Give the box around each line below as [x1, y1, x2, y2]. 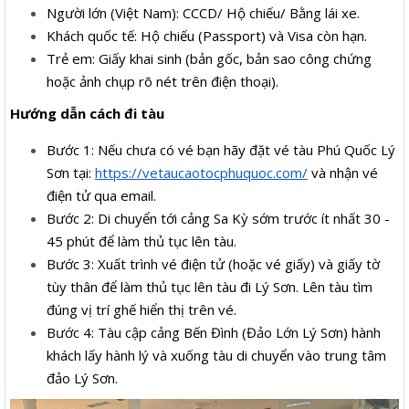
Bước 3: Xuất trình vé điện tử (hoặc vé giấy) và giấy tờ [47, 254, 380, 273]
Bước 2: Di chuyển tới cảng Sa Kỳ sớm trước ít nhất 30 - [47, 208, 390, 227]
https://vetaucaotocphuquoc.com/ [95, 163, 308, 182]
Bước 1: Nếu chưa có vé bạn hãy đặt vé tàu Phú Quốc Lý [47, 140, 395, 159]
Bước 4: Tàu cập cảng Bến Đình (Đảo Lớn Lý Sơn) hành [47, 322, 381, 341]
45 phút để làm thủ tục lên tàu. [47, 231, 240, 250]
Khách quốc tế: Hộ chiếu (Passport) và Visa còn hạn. [47, 26, 367, 45]
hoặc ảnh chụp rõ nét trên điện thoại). [47, 71, 282, 90]
